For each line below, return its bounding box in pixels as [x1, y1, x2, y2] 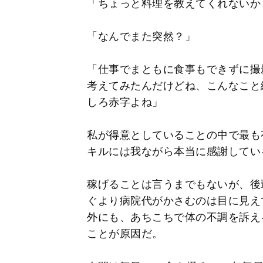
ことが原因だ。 [87, 227, 163, 240]
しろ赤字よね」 [87, 96, 163, 108]
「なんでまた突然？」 [87, 30, 195, 42]
